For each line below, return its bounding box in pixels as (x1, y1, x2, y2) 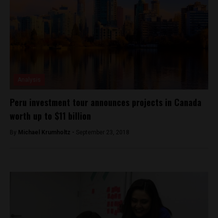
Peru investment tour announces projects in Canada (10, 95, 201, 109)
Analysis (18, 76, 41, 83)
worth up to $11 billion (10, 109, 91, 122)
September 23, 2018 (76, 128, 129, 136)
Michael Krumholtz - (18, 128, 76, 136)
